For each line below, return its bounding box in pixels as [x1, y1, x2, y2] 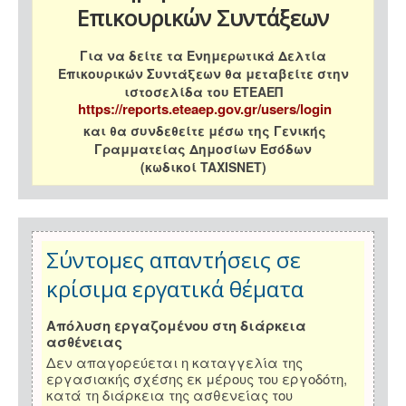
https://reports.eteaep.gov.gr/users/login [78, 99, 332, 120]
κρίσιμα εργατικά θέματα [46, 274, 304, 304]
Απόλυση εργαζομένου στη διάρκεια [46, 315, 306, 336]
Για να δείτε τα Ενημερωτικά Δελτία [80, 46, 326, 65]
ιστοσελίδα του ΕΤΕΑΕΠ [123, 82, 283, 101]
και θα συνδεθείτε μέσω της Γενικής [80, 121, 326, 140]
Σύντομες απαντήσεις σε [46, 245, 301, 275]
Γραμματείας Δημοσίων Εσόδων [94, 140, 312, 159]
